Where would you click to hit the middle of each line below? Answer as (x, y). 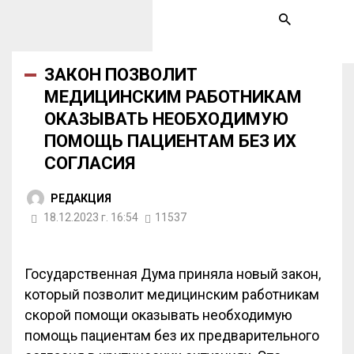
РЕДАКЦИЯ (81, 198)
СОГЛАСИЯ (90, 163)
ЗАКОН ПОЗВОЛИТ (121, 75)
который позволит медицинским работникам (172, 295)
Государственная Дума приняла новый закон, (173, 274)
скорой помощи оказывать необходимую (158, 315)
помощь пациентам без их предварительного (172, 336)
